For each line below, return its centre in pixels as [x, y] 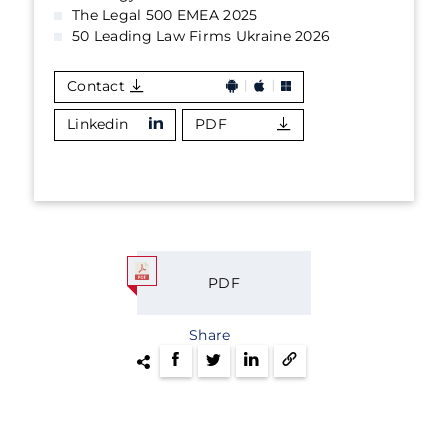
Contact [96, 86]
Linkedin [98, 124]
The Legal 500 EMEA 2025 [165, 15]
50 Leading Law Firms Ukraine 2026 [201, 36]
